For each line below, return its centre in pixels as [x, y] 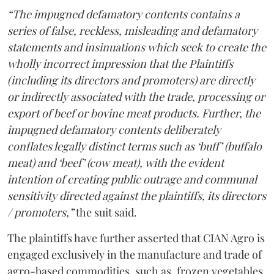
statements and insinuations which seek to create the [137, 47]
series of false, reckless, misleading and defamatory [132, 31]
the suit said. [105, 212]
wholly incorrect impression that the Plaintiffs [120, 64]
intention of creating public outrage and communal [132, 179]
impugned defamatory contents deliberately [114, 130]
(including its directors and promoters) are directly [131, 80]
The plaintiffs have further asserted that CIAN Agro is [136, 238]
